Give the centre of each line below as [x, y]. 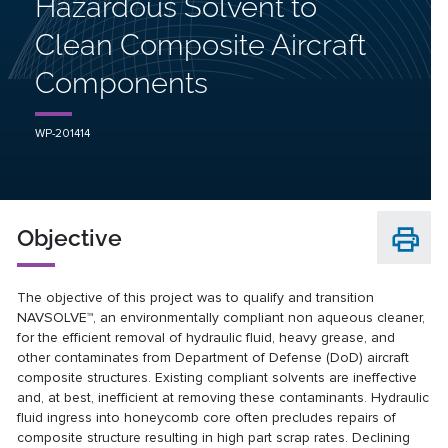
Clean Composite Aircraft [200, 44]
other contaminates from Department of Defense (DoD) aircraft [213, 357]
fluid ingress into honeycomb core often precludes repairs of [207, 417]
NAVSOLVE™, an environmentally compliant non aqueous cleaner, [221, 317]
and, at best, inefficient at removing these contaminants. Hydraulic [223, 397]
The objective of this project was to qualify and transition [196, 297]
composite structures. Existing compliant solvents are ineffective [217, 377]
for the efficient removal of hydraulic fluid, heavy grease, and [206, 337]
